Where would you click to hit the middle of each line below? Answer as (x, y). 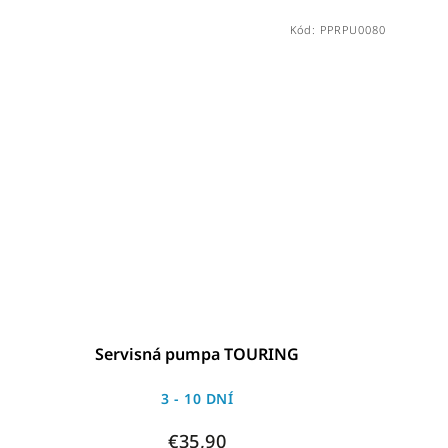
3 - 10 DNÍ (197, 398)
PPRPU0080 (352, 30)
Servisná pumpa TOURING (197, 353)
